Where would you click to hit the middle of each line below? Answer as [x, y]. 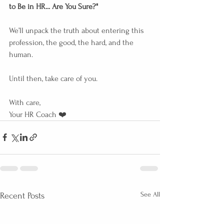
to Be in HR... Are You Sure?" [53, 6]
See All [150, 194]
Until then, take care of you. [53, 78]
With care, [25, 102]
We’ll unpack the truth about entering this [77, 30]
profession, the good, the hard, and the [72, 42]
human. [21, 54]
